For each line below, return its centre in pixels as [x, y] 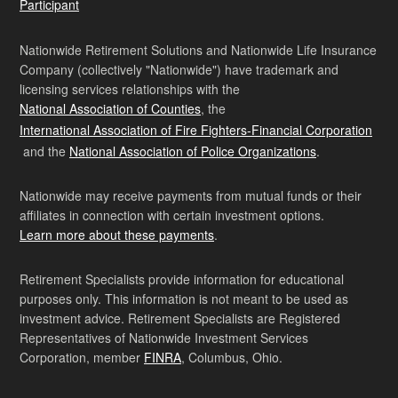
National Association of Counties [110, 109]
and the [44, 151]
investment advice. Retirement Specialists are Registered [180, 318]
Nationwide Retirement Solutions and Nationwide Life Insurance [198, 50]
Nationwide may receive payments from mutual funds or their [191, 196]
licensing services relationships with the [130, 89]
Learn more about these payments [117, 235]
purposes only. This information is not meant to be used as [184, 299]
